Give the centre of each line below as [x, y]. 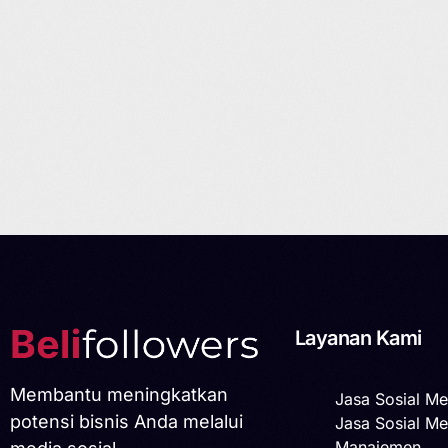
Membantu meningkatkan [119, 395]
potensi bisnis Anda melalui [126, 422]
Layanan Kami [358, 337]
